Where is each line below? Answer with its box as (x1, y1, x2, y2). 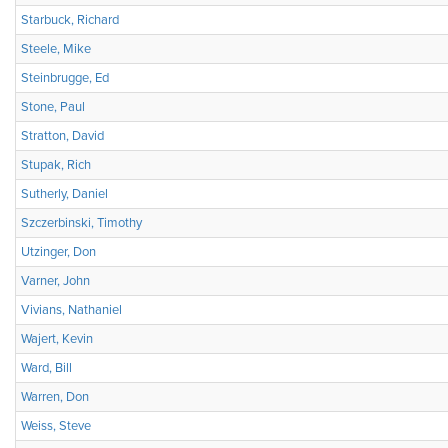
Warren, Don (21, 389, 89, 405)
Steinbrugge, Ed (21, 70, 109, 86)
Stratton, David (21, 128, 104, 144)
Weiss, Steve (21, 418, 91, 434)
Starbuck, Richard (21, 12, 119, 28)
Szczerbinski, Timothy (21, 215, 142, 231)
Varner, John (21, 273, 90, 289)
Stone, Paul (21, 99, 85, 115)
